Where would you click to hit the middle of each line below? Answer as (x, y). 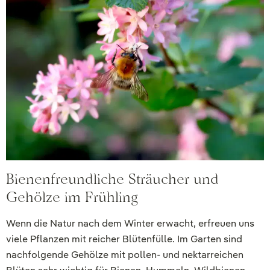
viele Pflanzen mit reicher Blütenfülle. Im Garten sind (124, 239)
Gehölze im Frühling (72, 197)
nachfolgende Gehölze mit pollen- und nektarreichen (125, 255)
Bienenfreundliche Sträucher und (112, 179)
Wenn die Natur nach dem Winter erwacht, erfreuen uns (130, 224)
